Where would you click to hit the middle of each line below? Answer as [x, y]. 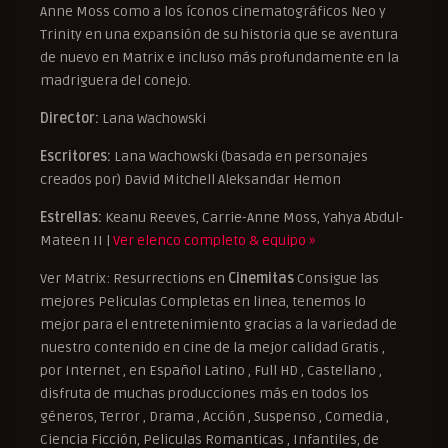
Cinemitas [261, 279]
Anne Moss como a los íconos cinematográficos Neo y [213, 12]
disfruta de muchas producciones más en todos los [204, 394]
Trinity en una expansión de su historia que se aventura [219, 35]
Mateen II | [76, 241]
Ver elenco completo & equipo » [214, 241]
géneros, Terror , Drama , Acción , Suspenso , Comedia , [214, 417]
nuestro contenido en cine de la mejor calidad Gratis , [212, 348]
